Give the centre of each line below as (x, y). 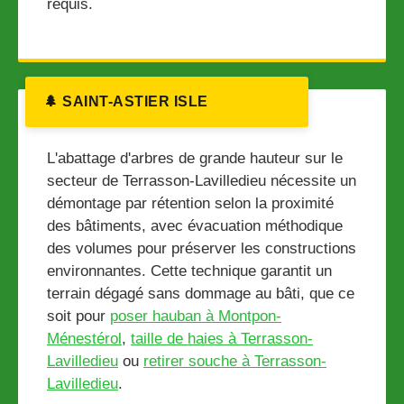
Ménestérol (84, 339)
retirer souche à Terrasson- (235, 362)
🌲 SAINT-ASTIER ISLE (126, 102)
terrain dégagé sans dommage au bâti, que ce (201, 294)
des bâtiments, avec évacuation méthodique (195, 226)
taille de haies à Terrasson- (222, 339)
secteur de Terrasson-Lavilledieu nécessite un (202, 181)
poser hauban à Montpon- (196, 317)
